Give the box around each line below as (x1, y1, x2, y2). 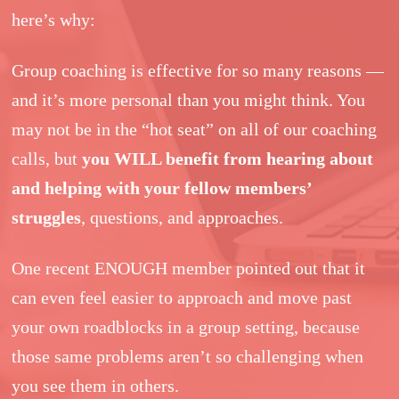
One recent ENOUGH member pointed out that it (12, 257, 366, 278)
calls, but (12, 148, 83, 168)
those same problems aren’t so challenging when (12, 346, 364, 366)
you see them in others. (12, 375, 180, 395)
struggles (12, 207, 82, 227)
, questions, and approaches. (81, 207, 284, 227)
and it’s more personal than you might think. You (12, 89, 366, 110)
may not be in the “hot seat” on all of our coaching (12, 118, 378, 139)
